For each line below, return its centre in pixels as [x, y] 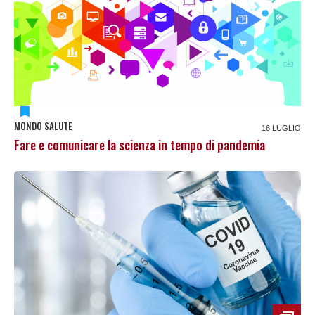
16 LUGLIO [281, 128]
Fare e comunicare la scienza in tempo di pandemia [140, 144]
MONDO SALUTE [43, 126]
